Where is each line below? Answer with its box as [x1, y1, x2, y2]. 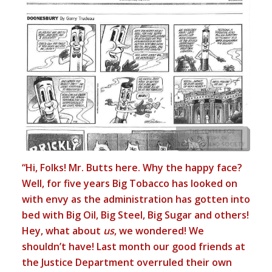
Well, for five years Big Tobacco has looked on [21, 177, 237, 191]
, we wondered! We [114, 224, 204, 238]
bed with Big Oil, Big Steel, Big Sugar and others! [21, 208, 249, 222]
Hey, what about [21, 224, 103, 238]
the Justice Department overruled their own [21, 256, 232, 270]
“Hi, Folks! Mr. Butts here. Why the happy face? [21, 161, 242, 175]
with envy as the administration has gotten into [21, 192, 250, 206]
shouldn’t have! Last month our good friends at [21, 240, 245, 254]
